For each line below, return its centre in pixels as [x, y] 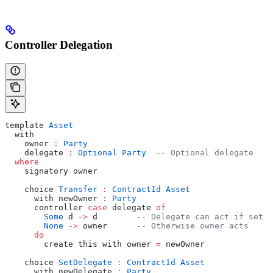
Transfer [78, 189]
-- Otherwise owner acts [193, 225]
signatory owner [51, 171]
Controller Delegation [59, 45]
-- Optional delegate [200, 152]
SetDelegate [85, 262]
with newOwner [54, 198]
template [27, 125]
